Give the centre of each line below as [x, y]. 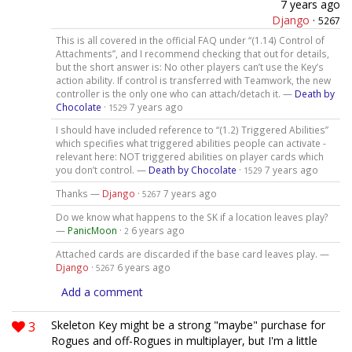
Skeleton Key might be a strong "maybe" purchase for [188, 325]
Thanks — [79, 194]
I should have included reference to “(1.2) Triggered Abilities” [192, 130]
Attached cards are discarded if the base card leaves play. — [192, 254]
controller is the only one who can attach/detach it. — [175, 93]
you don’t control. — [102, 170]
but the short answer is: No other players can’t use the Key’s [189, 66]
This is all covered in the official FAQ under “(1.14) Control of [190, 40]
